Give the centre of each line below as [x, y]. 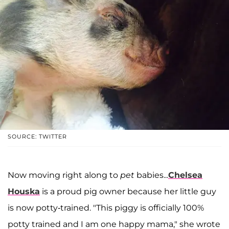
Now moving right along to [64, 175]
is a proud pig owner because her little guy [128, 192]
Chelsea [185, 175]
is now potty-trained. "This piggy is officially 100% [106, 208]
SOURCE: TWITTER [37, 137]
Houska [24, 192]
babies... [151, 175]
